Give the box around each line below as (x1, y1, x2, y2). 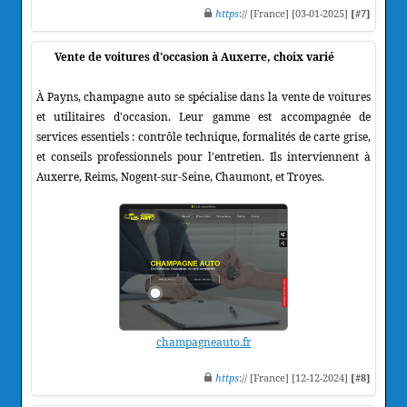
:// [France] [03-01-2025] (239, 5, 351, 20)
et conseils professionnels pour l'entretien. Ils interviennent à (36, 148, 371, 164)
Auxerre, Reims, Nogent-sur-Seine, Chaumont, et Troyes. (36, 168, 324, 184)
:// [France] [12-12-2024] (239, 370, 351, 384)
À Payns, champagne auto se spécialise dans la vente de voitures (36, 88, 371, 104)
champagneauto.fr (155, 333, 252, 350)
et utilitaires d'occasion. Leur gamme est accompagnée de (36, 108, 371, 124)
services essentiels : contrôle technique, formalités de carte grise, (36, 128, 371, 144)
